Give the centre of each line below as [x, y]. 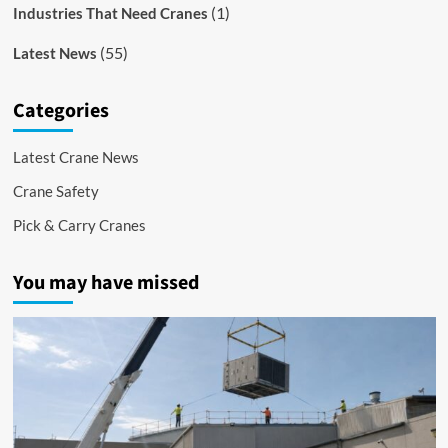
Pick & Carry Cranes [79, 225]
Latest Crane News [75, 157]
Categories [60, 111]
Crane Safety [55, 191]
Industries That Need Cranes [110, 13]
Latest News [54, 53]
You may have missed [105, 283]
